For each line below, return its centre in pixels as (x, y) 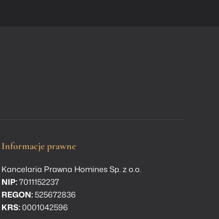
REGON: (17, 195)
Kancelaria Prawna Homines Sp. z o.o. (71, 169)
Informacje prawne (38, 146)
